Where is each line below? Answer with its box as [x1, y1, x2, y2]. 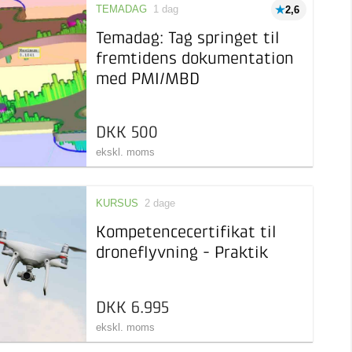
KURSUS [95, 197, 138, 209]
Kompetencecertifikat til [95, 225, 277, 241]
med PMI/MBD [95, 71, 200, 88]
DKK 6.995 [95, 300, 169, 317]
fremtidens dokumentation [95, 51, 294, 68]
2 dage [144, 197, 175, 209]
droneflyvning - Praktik [95, 245, 268, 262]
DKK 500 [95, 125, 158, 141]
